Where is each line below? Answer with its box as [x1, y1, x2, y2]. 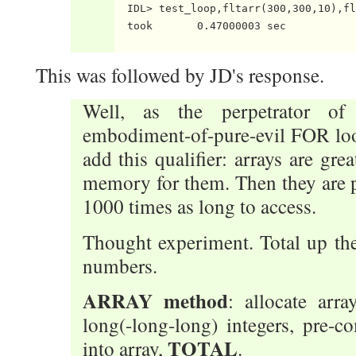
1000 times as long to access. [82, 193, 316, 220]
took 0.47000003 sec [114, 19, 286, 32]
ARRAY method [82, 286, 228, 316]
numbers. [82, 252, 157, 279]
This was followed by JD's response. [36, 62, 324, 89]
